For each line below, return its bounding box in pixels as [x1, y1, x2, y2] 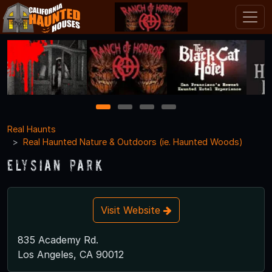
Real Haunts [7, 123, 56, 134]
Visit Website [100, 203, 163, 216]
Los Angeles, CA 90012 [18, 248, 124, 260]
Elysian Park [7, 155, 104, 174]
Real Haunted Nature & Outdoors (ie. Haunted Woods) [23, 136, 243, 147]
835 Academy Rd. [18, 233, 98, 246]
